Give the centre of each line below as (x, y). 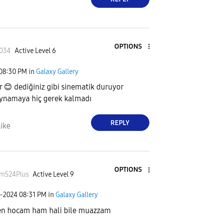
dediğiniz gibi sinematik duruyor (68, 87)
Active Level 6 (35, 51)
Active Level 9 (53, 174)
